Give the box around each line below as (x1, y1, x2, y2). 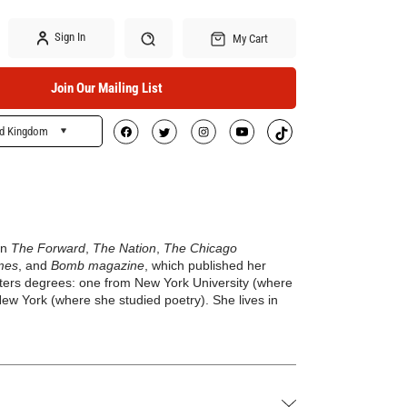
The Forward (11, 241, 85, 255)
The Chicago (164, 241, 237, 255)
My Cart (229, 31, 268, 45)
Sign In (51, 30, 85, 45)
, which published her (144, 258, 266, 273)
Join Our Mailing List (50, 80, 163, 96)
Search (130, 134, 166, 147)
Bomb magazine (51, 258, 144, 273)
